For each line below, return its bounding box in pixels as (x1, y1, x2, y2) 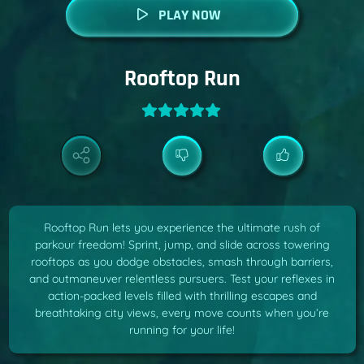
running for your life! (129, 323, 235, 338)
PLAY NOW (158, 6, 221, 24)
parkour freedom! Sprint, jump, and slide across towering (34, 237, 330, 253)
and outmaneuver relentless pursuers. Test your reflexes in (29, 271, 335, 287)
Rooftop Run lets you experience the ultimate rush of (44, 220, 320, 236)
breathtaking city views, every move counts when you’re (35, 305, 329, 321)
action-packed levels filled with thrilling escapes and (47, 288, 317, 304)
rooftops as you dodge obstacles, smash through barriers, (31, 254, 333, 270)
